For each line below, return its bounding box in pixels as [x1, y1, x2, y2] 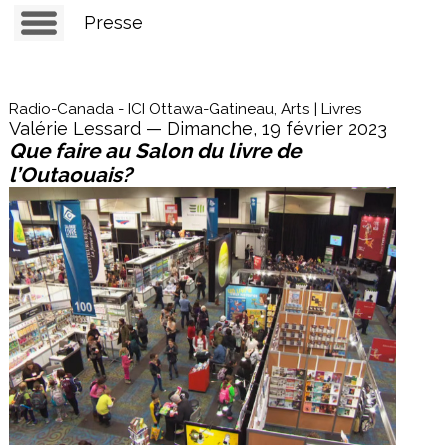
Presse [83, 12, 143, 33]
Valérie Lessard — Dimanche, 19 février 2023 [8, 118, 387, 139]
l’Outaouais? [8, 163, 132, 187]
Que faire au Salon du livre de [8, 139, 301, 163]
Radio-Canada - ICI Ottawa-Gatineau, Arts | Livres [8, 100, 362, 118]
